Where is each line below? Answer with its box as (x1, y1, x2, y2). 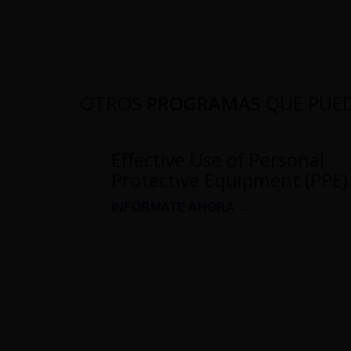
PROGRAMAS (147, 89, 261, 116)
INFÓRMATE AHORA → (111, 200, 250, 214)
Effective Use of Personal (111, 146, 324, 172)
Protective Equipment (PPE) (111, 166, 348, 193)
